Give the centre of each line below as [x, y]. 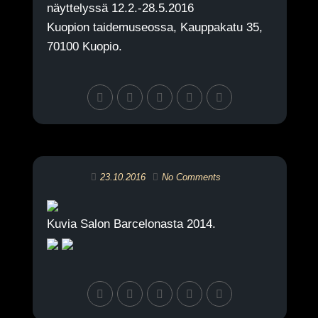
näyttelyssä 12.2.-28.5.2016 [120, 8]
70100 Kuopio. [84, 46]
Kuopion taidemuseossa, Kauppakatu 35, [154, 27]
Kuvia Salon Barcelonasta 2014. [131, 224]
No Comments [192, 177]
